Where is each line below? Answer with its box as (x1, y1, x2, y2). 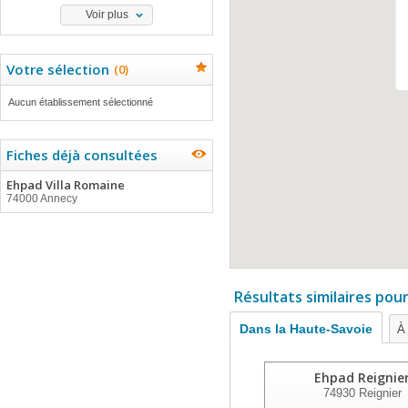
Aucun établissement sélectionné (8, 97, 153, 107)
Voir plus (85, 8, 128, 21)
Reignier (354, 386, 402, 400)
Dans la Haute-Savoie (240, 321, 372, 336)
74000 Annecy (6, 192, 77, 205)
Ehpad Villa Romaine (6, 177, 125, 193)
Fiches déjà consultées (6, 146, 158, 164)
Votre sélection (6, 60, 109, 78)
